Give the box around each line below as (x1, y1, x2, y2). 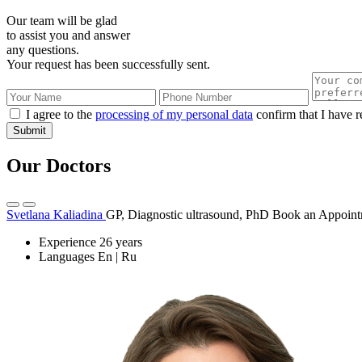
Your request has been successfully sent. (6, 57, 210, 72)
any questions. (6, 43, 79, 57)
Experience (39, 234, 96, 249)
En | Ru (98, 249, 137, 263)
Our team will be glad (6, 14, 117, 28)
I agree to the (26, 107, 95, 122)
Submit (13, 124, 46, 137)
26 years (99, 234, 142, 249)
